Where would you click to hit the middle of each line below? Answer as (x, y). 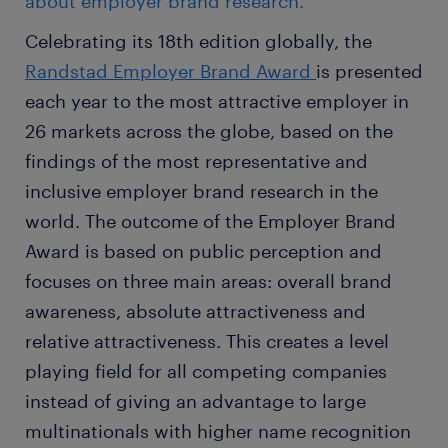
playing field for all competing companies (206, 371)
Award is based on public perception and (203, 251)
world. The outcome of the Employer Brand (210, 221)
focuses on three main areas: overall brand (208, 281)
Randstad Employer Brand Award (170, 71)
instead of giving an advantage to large (195, 401)
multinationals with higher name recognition (218, 431)
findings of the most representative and (196, 161)
